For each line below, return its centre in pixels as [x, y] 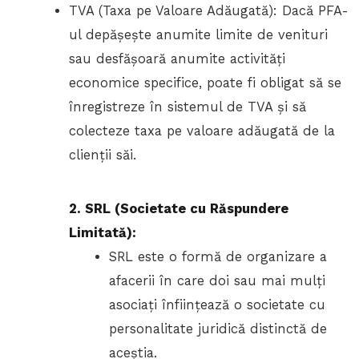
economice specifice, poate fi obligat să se [206, 83]
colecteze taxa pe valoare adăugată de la [202, 131]
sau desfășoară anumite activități [177, 59]
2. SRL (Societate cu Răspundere [179, 209]
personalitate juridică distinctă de [218, 329]
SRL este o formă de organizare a [218, 257]
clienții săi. [103, 155]
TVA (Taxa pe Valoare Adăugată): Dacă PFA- [209, 11]
